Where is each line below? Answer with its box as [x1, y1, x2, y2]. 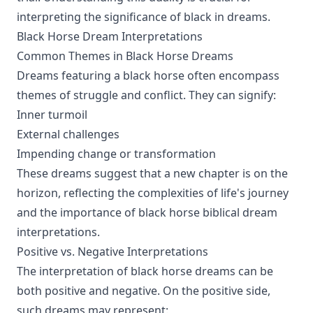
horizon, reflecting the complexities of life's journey [17, 185, 289, 201]
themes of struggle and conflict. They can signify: [17, 87, 276, 103]
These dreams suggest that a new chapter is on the [17, 166, 288, 181]
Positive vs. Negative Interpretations [17, 244, 208, 259]
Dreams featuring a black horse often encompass [17, 68, 279, 83]
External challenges [17, 126, 119, 142]
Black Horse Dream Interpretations [17, 29, 203, 44]
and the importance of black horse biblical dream [17, 205, 277, 220]
